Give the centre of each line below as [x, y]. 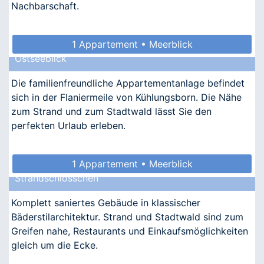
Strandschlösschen [57, 178]
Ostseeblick [41, 58]
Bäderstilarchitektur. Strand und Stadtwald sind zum [127, 217]
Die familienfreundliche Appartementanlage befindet [128, 83]
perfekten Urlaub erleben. [68, 125]
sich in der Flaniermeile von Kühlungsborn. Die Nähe [126, 97]
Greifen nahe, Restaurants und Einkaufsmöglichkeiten [130, 231]
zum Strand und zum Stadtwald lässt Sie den [111, 111]
